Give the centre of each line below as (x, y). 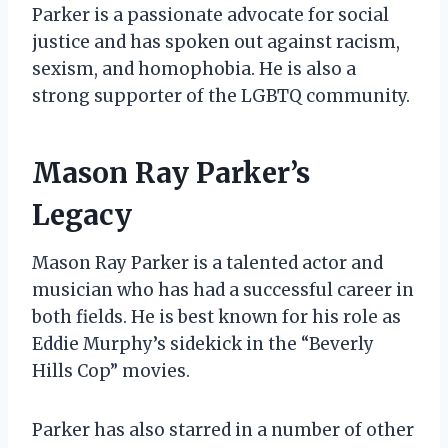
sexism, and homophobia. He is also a (194, 68)
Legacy (82, 214)
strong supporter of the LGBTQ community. (221, 95)
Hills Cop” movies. (111, 370)
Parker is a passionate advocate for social (210, 14)
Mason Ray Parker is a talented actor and (207, 262)
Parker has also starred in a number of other (223, 429)
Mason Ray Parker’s (171, 172)
